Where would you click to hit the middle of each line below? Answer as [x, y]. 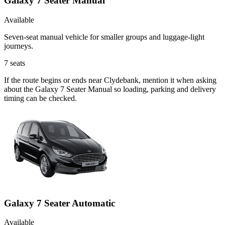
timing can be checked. [40, 98]
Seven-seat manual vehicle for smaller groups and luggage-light [104, 37]
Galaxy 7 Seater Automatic [60, 203]
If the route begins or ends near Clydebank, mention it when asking [110, 80]
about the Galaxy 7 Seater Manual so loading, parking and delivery [110, 89]
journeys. [19, 46]
